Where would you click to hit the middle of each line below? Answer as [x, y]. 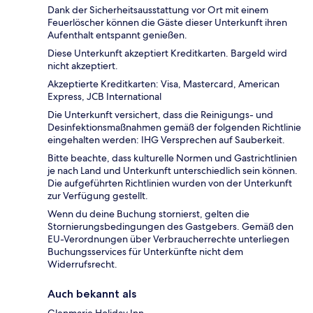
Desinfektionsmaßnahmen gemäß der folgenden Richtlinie [174, 128]
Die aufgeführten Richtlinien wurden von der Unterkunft [170, 183]
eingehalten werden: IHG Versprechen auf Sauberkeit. [166, 140]
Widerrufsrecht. [82, 264]
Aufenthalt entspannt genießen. [117, 35]
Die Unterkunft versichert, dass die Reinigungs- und [160, 115]
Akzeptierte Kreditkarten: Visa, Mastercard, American [163, 84]
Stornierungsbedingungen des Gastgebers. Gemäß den [170, 227]
